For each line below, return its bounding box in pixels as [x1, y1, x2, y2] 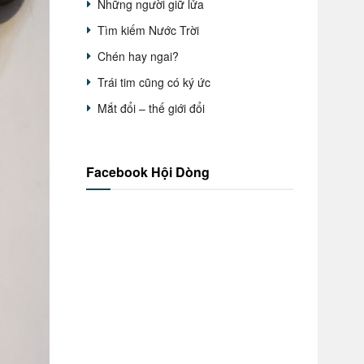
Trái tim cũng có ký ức [97, 74, 210, 90]
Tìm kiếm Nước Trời [97, 22, 199, 38]
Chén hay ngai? [97, 48, 179, 64]
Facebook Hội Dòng [86, 162, 210, 181]
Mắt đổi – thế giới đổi [97, 100, 205, 116]
